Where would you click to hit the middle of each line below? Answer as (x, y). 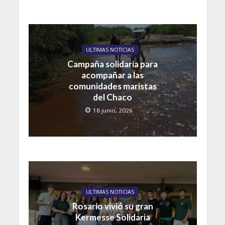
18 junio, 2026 (113, 110)
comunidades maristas (113, 86)
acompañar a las (113, 75)
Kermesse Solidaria (113, 217)
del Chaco (113, 97)
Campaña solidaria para (113, 64)
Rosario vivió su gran (113, 206)
